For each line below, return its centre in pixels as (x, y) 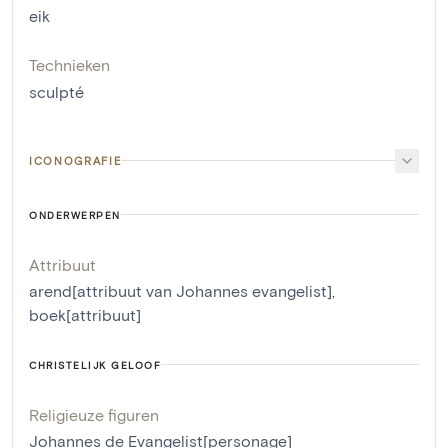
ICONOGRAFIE (75, 160)
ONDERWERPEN (75, 214)
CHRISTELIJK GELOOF (95, 364)
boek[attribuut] (85, 314)
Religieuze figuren (94, 414)
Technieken (69, 64)
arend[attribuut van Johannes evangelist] (180, 290)
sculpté (56, 91)
